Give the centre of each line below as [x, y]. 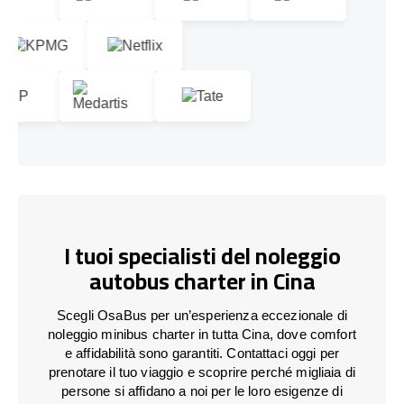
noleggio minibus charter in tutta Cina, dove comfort [202, 334]
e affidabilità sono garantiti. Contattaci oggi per [202, 353]
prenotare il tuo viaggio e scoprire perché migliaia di [202, 372]
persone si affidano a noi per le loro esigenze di [202, 390]
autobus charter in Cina [202, 281]
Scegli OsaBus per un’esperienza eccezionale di [202, 315]
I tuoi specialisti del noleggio [202, 256]
